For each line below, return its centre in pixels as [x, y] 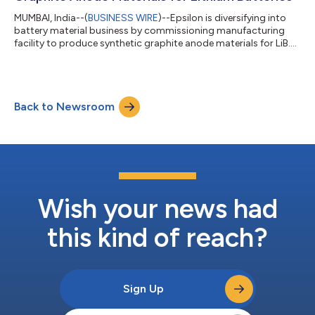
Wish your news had [157, 208]
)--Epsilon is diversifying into [222, 18]
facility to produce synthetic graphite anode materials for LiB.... [155, 43]
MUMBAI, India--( [51, 18]
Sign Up [143, 288]
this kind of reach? [157, 237]
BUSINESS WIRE [123, 18]
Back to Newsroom [64, 106]
